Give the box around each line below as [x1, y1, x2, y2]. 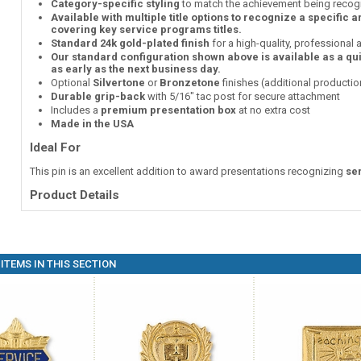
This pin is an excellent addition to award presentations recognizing [29, 165, 346, 177]
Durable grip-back [50, 90, 145, 102]
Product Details [29, 188, 119, 202]
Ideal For [29, 140, 81, 155]
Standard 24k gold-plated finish [50, 37, 210, 49]
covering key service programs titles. [50, 23, 242, 35]
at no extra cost [235, 104, 310, 116]
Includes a [50, 104, 101, 116]
